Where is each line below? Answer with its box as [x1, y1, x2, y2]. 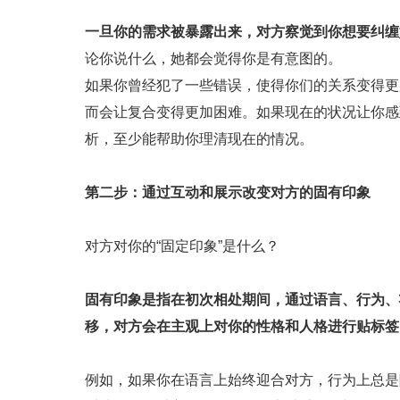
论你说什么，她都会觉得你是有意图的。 [85, 50, 342, 66]
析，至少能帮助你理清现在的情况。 [85, 130, 313, 146]
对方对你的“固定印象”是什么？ [85, 237, 279, 254]
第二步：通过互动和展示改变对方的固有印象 [85, 184, 371, 200]
